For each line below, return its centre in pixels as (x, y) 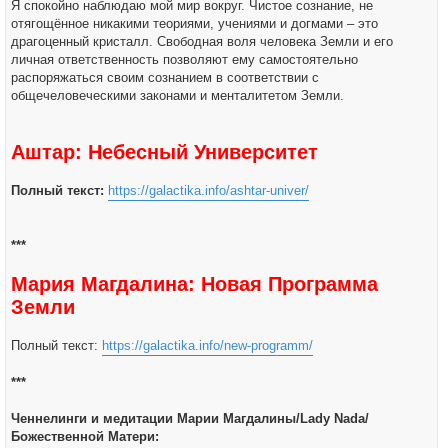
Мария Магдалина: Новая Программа (194, 284)
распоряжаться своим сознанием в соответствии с (165, 77)
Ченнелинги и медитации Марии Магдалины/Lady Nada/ (190, 418)
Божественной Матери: (85, 436)
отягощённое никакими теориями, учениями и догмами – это (194, 23)
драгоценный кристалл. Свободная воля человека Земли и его (202, 41)
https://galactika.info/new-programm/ (207, 345)
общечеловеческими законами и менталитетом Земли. (177, 95)
